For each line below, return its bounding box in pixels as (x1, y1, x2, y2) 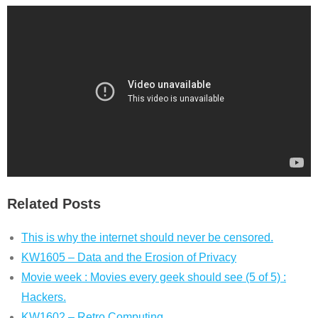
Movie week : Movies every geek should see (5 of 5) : (21, 270, 286, 283)
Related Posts (7, 195, 101, 212)
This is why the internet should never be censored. (21, 231, 273, 243)
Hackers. (21, 290, 66, 303)
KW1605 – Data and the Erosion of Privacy (21, 251, 236, 263)
